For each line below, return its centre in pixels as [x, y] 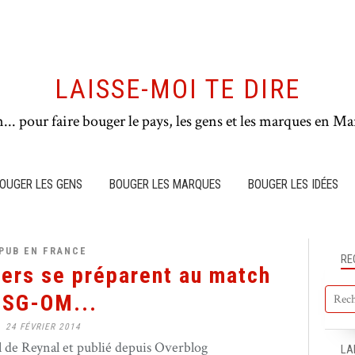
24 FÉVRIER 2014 [43, 327]
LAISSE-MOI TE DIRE [177, 89]
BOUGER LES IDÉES [293, 184]
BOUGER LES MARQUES [165, 184]
